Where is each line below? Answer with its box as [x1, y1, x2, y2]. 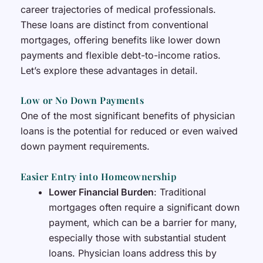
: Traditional [153, 186, 206, 198]
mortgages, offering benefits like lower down [20, 33, 220, 46]
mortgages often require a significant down [48, 201, 240, 213]
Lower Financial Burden [48, 186, 154, 198]
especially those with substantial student [48, 231, 226, 244]
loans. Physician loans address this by [48, 247, 217, 259]
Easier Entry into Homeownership [20, 170, 177, 183]
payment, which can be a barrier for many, [48, 216, 237, 228]
